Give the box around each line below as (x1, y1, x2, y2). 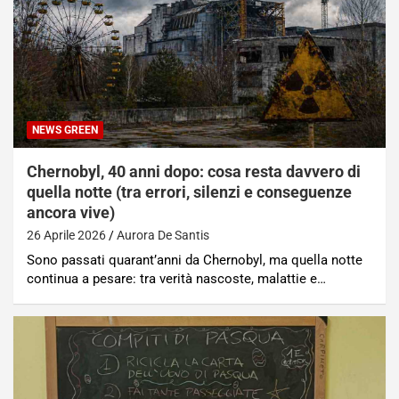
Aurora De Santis (117, 227, 209, 242)
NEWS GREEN (32, 123, 98, 136)
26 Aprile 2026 (27, 227, 106, 242)
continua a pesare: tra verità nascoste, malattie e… (27, 270, 326, 287)
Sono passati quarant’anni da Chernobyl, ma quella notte (27, 251, 362, 268)
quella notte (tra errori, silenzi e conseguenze (27, 182, 352, 201)
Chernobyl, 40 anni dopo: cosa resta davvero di (27, 161, 361, 181)
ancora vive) (27, 202, 115, 222)
